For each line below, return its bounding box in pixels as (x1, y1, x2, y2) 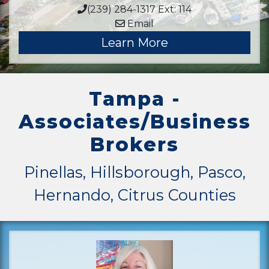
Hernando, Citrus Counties (33, 186, 236, 204)
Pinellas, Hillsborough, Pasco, (23, 163, 246, 181)
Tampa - (88, 87, 181, 110)
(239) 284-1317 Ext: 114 (87, 4, 192, 15)
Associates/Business (18, 110, 251, 133)
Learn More (101, 35, 168, 50)
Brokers (90, 133, 179, 156)
